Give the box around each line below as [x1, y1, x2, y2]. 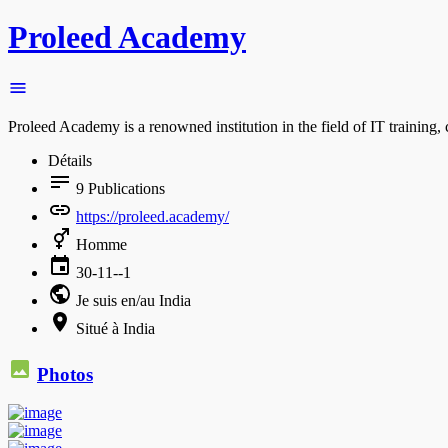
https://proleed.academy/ [76, 207, 229, 225]
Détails [48, 151, 92, 169]
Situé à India [76, 319, 155, 337]
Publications [84, 179, 165, 197]
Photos [37, 363, 93, 385]
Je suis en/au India [72, 291, 191, 309]
